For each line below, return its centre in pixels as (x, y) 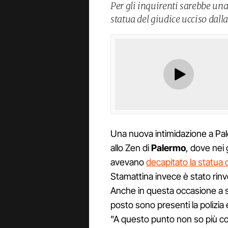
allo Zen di (131, 148)
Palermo (168, 148)
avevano (128, 162)
